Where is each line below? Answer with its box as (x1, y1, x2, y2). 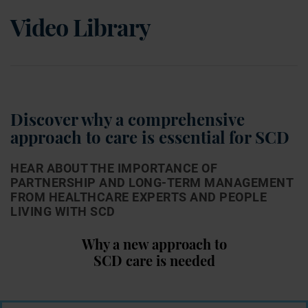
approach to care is (10, 124, 159, 148)
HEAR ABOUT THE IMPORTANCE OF (10, 159, 217, 177)
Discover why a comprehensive (10, 107, 245, 131)
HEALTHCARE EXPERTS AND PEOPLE (48, 188, 267, 206)
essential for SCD (159, 124, 289, 148)
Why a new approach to (81, 234, 227, 254)
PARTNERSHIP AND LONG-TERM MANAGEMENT (10, 174, 293, 191)
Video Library (10, 9, 151, 43)
